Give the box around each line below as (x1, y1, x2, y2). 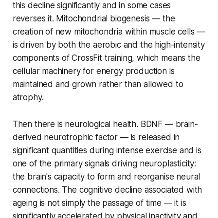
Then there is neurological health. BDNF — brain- (12, 119, 198, 129)
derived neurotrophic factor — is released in (12, 132, 180, 143)
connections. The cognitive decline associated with (12, 185, 202, 195)
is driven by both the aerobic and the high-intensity (12, 40, 205, 50)
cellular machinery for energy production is (12, 66, 175, 76)
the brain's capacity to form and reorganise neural (12, 172, 200, 182)
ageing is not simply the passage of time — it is (12, 198, 186, 208)
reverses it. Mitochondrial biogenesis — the (12, 14, 175, 24)
